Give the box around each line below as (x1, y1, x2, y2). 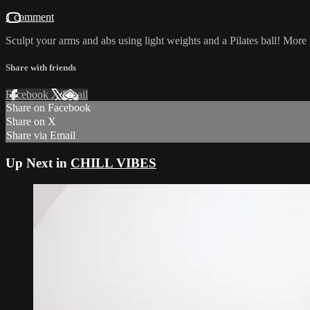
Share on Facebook (6, 102, 91, 114)
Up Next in (6, 156, 71, 170)
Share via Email (6, 129, 75, 142)
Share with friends (6, 62, 76, 73)
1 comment (6, 10, 54, 23)
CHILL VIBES (71, 156, 156, 170)
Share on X (6, 116, 56, 128)
